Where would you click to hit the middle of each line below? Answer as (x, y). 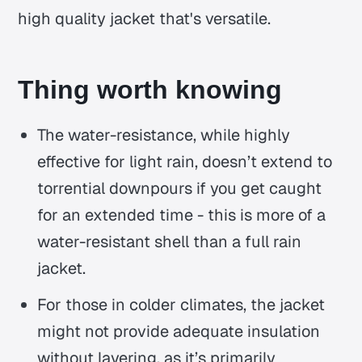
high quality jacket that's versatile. (145, 18)
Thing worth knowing (150, 89)
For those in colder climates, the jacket (181, 304)
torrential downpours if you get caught (180, 188)
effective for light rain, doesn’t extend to (185, 161)
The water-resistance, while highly (164, 135)
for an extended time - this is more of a (182, 215)
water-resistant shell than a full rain (170, 241)
